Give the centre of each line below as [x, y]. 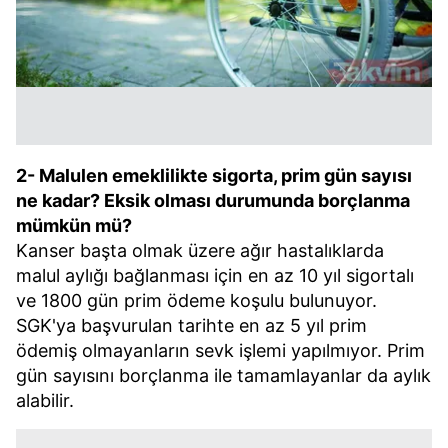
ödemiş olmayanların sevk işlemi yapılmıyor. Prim [220, 350]
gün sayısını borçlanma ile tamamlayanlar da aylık [223, 375]
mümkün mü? [74, 225]
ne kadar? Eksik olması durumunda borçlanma [213, 200]
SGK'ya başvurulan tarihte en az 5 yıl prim [191, 325]
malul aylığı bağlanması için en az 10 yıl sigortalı [215, 275]
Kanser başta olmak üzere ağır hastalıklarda [200, 250]
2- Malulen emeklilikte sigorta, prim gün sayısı [214, 175]
